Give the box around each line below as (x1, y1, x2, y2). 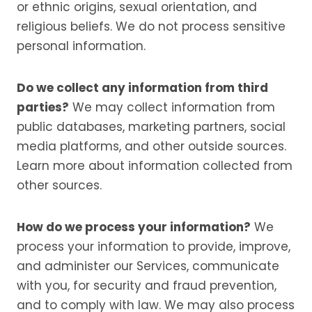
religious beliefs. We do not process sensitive (17, 18, 286, 35)
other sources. (17, 177, 102, 194)
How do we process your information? (17, 219, 251, 235)
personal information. (17, 38, 146, 54)
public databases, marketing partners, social (17, 118, 286, 135)
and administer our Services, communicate (17, 258, 279, 274)
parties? (17, 99, 69, 116)
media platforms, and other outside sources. (17, 138, 286, 155)
